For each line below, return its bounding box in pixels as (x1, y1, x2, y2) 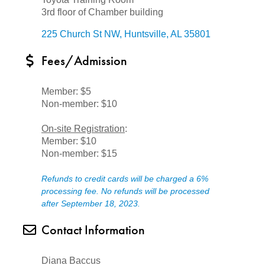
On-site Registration (41, 124, 125, 134)
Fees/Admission (41, 52, 127, 69)
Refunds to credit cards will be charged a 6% (41, 174, 208, 183)
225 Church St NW (41, 29, 119, 39)
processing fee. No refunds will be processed (41, 186, 209, 196)
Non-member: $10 (41, 99, 117, 109)
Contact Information (41, 221, 145, 238)
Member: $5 (41, 86, 91, 96)
